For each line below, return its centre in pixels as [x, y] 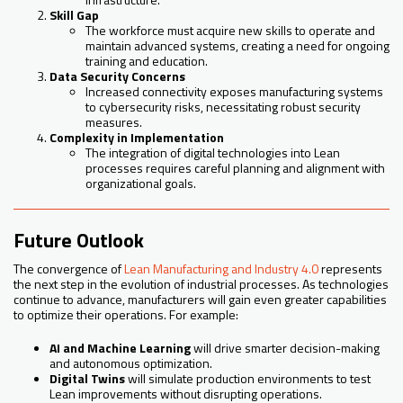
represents [350, 269]
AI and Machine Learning [120, 348]
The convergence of [69, 269]
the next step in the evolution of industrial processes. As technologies [201, 284]
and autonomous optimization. [131, 363]
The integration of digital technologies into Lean [213, 153]
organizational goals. [141, 184]
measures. [114, 122]
